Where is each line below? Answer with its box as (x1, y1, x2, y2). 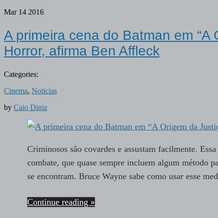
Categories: (4, 70, 38, 79)
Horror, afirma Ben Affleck (4, 43, 160, 59)
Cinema (4, 87, 28, 95)
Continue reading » (27, 197, 95, 207)
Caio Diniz (14, 103, 47, 112)
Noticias (32, 87, 57, 95)
